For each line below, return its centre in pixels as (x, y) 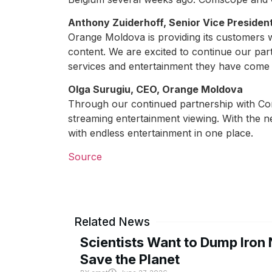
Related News (112, 222)
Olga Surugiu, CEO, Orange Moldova (155, 90)
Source (85, 156)
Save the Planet (130, 260)
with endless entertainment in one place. (161, 133)
